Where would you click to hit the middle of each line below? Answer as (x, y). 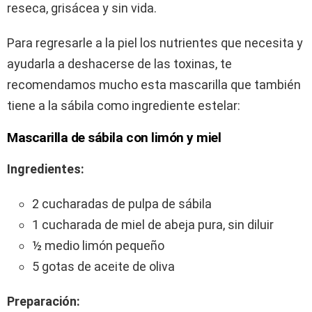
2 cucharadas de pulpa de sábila (122, 203)
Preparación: (44, 301)
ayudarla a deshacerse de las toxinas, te (119, 63)
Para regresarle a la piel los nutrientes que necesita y (155, 42)
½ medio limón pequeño (98, 245)
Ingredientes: (46, 169)
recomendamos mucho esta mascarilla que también (154, 84)
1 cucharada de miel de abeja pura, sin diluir (153, 224)
